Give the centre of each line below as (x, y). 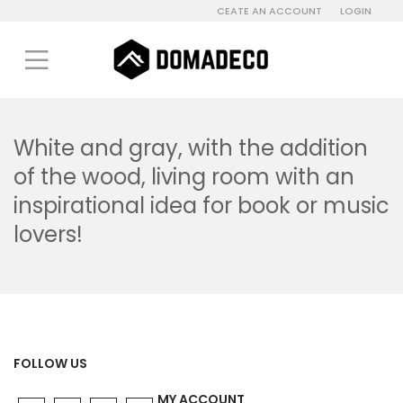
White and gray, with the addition (191, 148)
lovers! (51, 234)
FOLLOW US (50, 363)
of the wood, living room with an (184, 177)
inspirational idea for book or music (201, 206)
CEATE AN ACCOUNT (269, 11)
